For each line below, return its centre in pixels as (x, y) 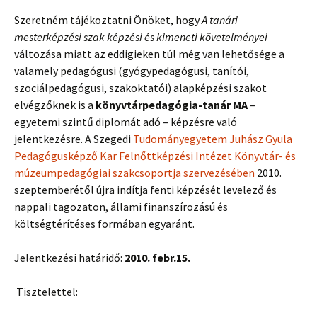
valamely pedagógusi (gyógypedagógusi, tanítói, (132, 71)
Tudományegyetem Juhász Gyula (213, 139)
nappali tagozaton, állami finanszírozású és (121, 207)
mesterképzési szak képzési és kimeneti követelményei (141, 37)
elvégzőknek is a (55, 105)
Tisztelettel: (46, 292)
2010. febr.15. (157, 258)
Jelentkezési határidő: (69, 258)
